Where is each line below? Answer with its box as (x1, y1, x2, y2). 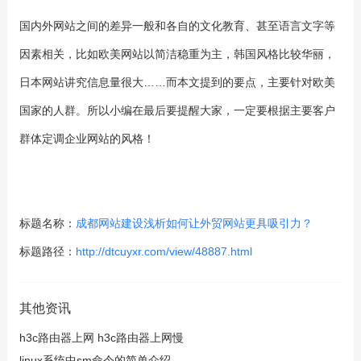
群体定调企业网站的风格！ (19, 132, 155, 145)
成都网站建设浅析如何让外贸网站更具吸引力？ (75, 217, 313, 230)
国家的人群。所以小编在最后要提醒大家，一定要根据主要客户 (19, 104, 335, 117)
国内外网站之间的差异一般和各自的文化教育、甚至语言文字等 (19, 19, 335, 32)
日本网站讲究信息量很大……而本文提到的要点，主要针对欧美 (19, 76, 335, 89)
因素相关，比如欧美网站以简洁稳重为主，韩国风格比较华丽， (19, 48, 335, 60)
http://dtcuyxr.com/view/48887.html (75, 245, 252, 258)
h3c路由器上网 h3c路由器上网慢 (19, 331, 184, 344)
